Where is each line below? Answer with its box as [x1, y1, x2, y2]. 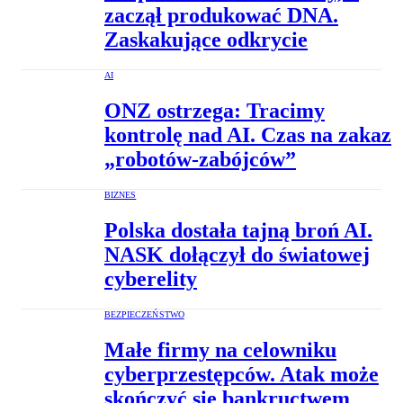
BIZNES [104, 190, 137, 201]
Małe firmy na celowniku [104, 337, 336, 362]
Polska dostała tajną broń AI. [104, 219, 372, 243]
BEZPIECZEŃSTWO [104, 309, 184, 319]
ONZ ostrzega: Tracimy [104, 99, 325, 123]
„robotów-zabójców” [104, 148, 296, 172]
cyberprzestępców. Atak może [104, 362, 379, 386]
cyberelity [104, 267, 197, 291]
